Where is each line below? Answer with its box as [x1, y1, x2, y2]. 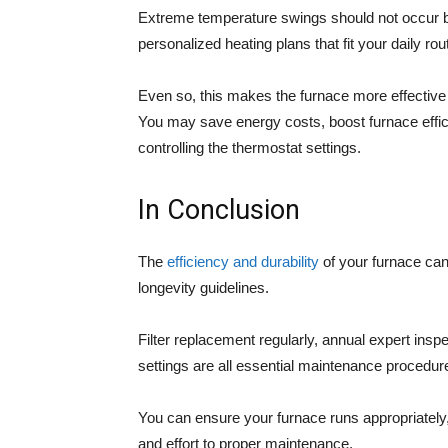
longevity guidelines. [138, 279, 269, 296]
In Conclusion [138, 194, 300, 226]
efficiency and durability [167, 253, 319, 270]
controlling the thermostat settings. [138, 139, 361, 156]
